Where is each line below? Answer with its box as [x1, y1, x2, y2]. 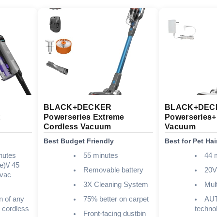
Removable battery [83, 166, 143, 174]
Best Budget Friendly [44, 137, 114, 145]
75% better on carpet [83, 195, 149, 203]
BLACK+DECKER [44, 103, 112, 111]
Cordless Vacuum [44, 122, 111, 131]
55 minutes [83, 151, 118, 159]
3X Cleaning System [83, 180, 148, 188]
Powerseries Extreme [44, 112, 124, 121]
